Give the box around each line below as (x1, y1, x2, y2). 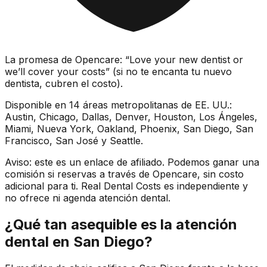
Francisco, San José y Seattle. (5, 135, 143, 147)
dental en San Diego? (5, 233, 153, 250)
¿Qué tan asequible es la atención (5, 216, 237, 233)
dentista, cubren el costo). (5, 77, 123, 90)
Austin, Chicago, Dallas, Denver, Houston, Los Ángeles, (5, 111, 257, 123)
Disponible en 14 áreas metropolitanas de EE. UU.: (5, 99, 232, 111)
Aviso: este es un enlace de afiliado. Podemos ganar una (5, 156, 259, 169)
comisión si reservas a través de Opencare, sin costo (5, 168, 244, 181)
